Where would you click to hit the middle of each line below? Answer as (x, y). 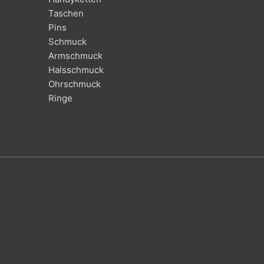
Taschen (66, 14)
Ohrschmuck (75, 84)
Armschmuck (75, 56)
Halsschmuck (76, 70)
